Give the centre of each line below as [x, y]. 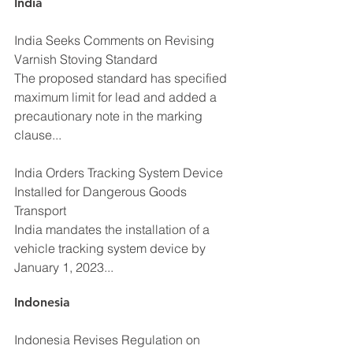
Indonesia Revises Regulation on [109, 339]
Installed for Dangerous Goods [102, 191]
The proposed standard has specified [122, 78]
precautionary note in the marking [110, 115]
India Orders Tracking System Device [120, 172]
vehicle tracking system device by [111, 248]
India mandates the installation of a [113, 229]
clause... [38, 134]
